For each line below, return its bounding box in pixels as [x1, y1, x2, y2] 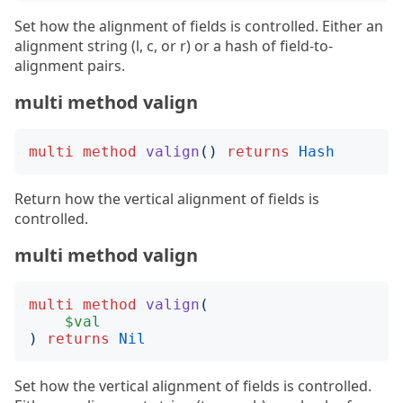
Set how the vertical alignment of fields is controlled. [14, 376, 372, 396]
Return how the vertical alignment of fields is [14, 189, 319, 209]
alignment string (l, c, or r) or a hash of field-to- [14, 36, 333, 56]
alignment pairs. [14, 56, 125, 76]
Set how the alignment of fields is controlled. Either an [14, 16, 383, 36]
